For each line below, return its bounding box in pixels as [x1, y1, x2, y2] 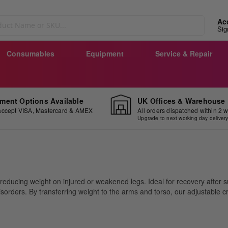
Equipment [86, 48, 124, 59]
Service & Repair [155, 48, 212, 59]
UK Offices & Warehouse [137, 96, 225, 106]
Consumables [7, 48, 54, 59]
